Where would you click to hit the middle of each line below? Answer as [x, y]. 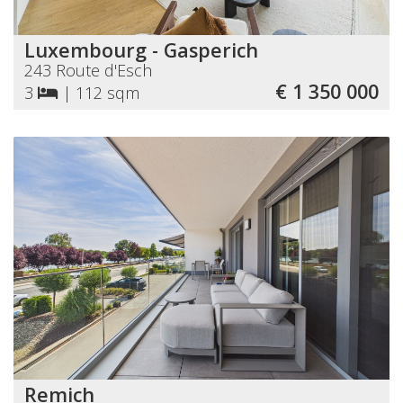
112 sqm [107, 92]
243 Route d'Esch [88, 70]
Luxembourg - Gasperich [141, 49]
